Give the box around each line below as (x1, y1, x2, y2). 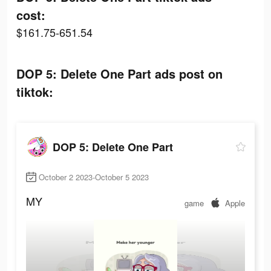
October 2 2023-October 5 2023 (39, 171, 149, 183)
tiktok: (16, 83, 53, 100)
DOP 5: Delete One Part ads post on (16, 65, 223, 82)
